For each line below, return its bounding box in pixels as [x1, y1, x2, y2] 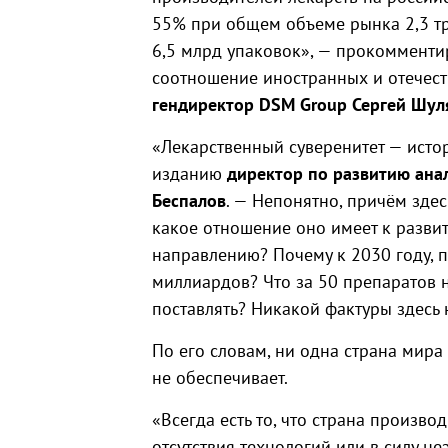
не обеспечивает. [152, 366, 288, 389]
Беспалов [152, 189, 226, 212]
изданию [152, 162, 227, 185]
